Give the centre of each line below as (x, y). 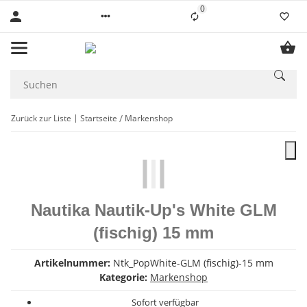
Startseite (99, 118)
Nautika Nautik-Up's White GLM (153, 210)
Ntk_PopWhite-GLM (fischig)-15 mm (193, 263)
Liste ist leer (224, 13)
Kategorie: (125, 277)
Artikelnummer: (73, 263)
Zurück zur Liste (41, 118)
